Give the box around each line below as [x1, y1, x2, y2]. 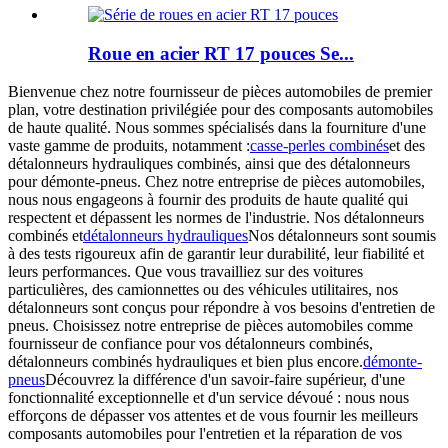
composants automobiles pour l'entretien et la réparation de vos [8, 425, 402, 443]
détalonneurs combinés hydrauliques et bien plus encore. [8, 353, 363, 371]
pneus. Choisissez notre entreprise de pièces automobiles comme [8, 317, 413, 335]
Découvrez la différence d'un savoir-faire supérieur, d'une [45, 371, 405, 389]
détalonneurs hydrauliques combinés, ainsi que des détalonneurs [8, 155, 410, 173]
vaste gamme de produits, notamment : [8, 137, 250, 155]
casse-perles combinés [250, 137, 389, 155]
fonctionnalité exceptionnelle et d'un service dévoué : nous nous [8, 389, 409, 407]
